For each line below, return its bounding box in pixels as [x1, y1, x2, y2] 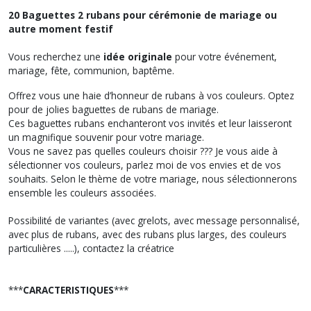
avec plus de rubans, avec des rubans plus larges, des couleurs [8, 227, 287, 241]
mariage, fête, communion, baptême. [8, 63, 174, 77]
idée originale [103, 49, 172, 63]
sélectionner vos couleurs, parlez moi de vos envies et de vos [8, 158, 281, 171]
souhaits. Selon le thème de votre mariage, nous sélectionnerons [8, 171, 297, 185]
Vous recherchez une [8, 49, 103, 63]
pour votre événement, [172, 49, 277, 63]
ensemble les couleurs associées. [8, 185, 156, 199]
